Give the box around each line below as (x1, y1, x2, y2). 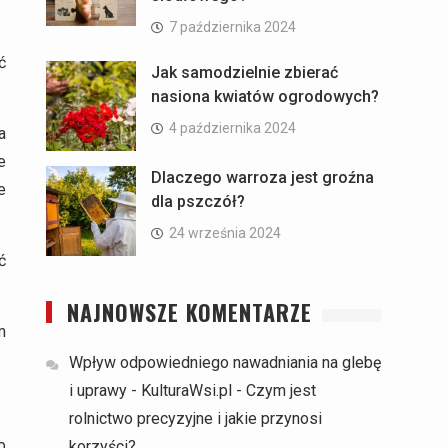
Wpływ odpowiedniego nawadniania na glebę (69, 352, 381, 372)
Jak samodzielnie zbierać (151, 62, 338, 82)
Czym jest (246, 380, 316, 400)
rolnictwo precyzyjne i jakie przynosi (69, 408, 322, 428)
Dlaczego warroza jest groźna (151, 167, 374, 187)
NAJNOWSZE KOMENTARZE (67, 295, 312, 328)
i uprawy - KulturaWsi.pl (69, 380, 232, 400)
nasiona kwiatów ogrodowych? (151, 86, 379, 106)
